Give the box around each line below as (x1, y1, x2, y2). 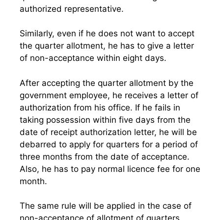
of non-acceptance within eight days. (20, 53, 166, 63)
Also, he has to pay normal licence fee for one (20, 164, 200, 174)
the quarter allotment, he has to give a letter (20, 41, 194, 51)
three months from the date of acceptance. (20, 151, 190, 162)
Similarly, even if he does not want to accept (20, 28, 194, 38)
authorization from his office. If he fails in (20, 102, 180, 112)
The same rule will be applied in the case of (20, 201, 192, 211)
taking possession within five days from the (20, 114, 191, 125)
